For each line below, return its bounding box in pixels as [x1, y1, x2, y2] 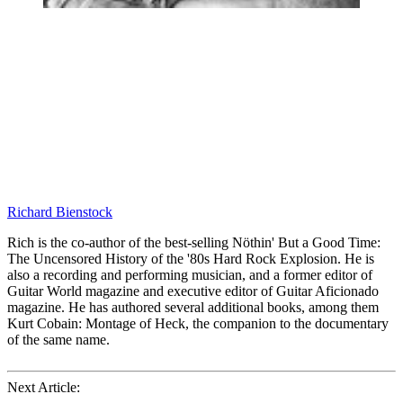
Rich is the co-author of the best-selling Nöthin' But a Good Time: [7, 235, 381, 251]
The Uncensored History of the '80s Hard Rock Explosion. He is [7, 251, 374, 267]
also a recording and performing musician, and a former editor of [7, 267, 372, 283]
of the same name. [7, 332, 110, 348]
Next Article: [7, 380, 80, 396]
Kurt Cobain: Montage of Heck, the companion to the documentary [7, 316, 389, 332]
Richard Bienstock [7, 204, 112, 220]
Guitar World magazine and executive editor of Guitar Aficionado [7, 283, 379, 300]
